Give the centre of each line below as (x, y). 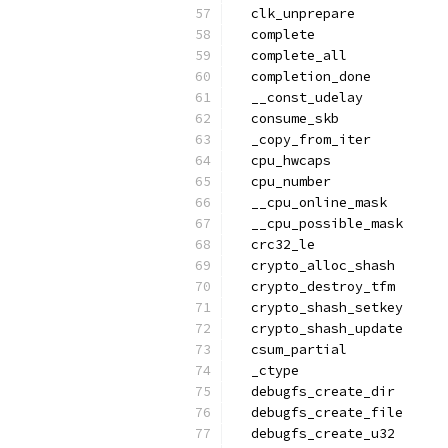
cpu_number (283, 181)
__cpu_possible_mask (319, 223)
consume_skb (287, 118)
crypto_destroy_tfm (315, 286)
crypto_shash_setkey (319, 307)
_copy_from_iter (303, 139)
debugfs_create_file (319, 412)
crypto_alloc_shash (315, 265)
